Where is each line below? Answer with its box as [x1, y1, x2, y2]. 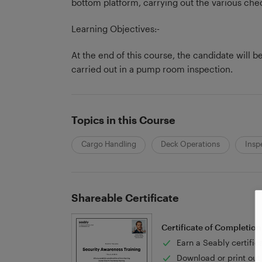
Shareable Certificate [71, 191, 179, 204]
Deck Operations [161, 139, 220, 149]
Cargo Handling [81, 139, 136, 149]
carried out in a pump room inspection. [71, 63, 233, 74]
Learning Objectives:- [71, 23, 160, 34]
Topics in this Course [71, 113, 175, 126]
